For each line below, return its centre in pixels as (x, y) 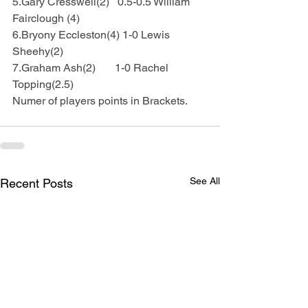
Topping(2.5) (43, 84)
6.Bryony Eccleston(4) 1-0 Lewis (92, 35)
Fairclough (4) (46, 18)
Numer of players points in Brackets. (100, 101)
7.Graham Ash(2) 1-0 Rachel (92, 68)
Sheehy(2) (38, 51)
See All (205, 181)
